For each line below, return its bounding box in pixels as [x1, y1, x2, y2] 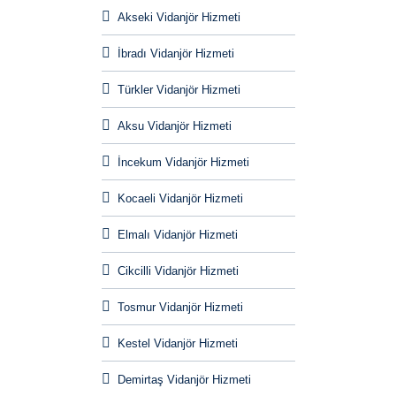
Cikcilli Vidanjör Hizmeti [117, 264, 239, 278]
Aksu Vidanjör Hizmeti [117, 119, 232, 133]
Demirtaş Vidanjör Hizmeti [117, 373, 251, 387]
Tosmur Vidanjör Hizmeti [117, 301, 243, 315]
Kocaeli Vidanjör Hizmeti [117, 192, 243, 206]
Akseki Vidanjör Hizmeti [117, 11, 240, 25]
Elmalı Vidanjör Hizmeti [117, 228, 238, 242]
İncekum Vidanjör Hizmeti [117, 156, 249, 170]
